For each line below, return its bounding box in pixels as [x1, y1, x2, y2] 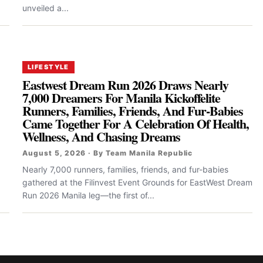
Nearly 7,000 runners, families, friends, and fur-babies [22, 164, 228, 174]
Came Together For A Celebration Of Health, [22, 113, 249, 133]
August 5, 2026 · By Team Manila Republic [22, 148, 193, 157]
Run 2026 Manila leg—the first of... [22, 190, 154, 200]
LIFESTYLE [28, 62, 69, 71]
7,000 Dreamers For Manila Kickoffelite [22, 87, 221, 107]
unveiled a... [22, 2, 69, 13]
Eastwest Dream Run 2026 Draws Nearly [22, 75, 229, 95]
